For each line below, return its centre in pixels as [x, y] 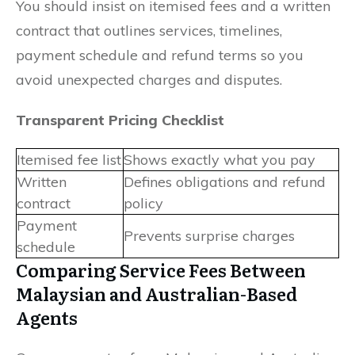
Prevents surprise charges [209, 235]
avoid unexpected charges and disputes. [149, 79]
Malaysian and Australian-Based [157, 293]
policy [143, 203]
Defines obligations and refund [225, 181]
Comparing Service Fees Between [161, 269]
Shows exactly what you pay [219, 159]
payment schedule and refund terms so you [160, 55]
